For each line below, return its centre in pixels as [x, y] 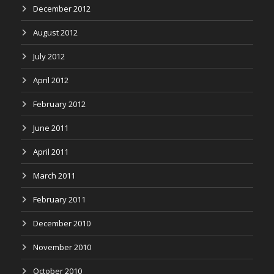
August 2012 [55, 32]
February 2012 [59, 104]
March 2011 [54, 176]
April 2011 [51, 152]
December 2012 [62, 9]
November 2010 [62, 247]
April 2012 [51, 80]
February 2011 [59, 199]
